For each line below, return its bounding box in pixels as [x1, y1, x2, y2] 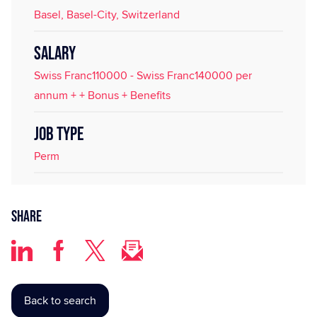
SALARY [34, 43, 76, 65]
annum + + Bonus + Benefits [34, 87, 171, 103]
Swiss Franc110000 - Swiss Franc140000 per [34, 67, 252, 83]
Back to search [24, 292, 96, 309]
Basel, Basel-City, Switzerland [34, 6, 180, 23]
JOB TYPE [34, 124, 83, 146]
